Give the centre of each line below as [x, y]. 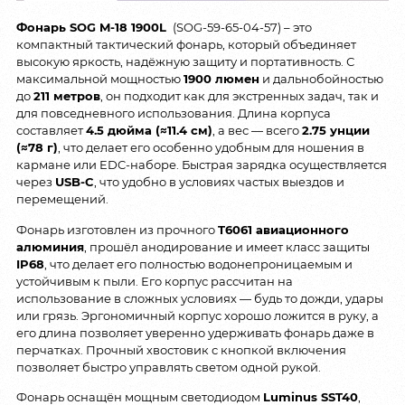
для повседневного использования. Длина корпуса [174, 113]
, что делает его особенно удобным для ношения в [211, 148]
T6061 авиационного [283, 229]
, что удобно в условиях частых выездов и [219, 182]
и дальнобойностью [321, 79]
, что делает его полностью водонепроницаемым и [198, 264]
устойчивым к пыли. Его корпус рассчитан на [155, 281]
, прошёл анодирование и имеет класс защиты [227, 246]
